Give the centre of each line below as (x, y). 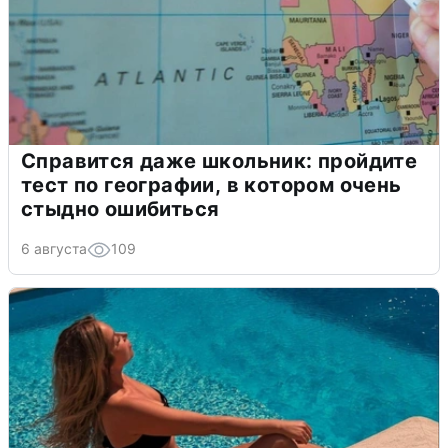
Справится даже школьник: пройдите (219, 160)
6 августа (54, 248)
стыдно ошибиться (120, 208)
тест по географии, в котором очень (211, 184)
